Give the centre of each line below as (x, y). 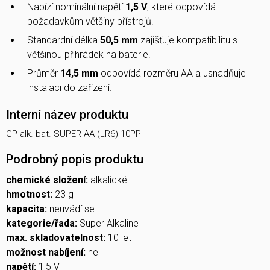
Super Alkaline (109, 224)
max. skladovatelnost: (57, 238)
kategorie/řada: (43, 224)
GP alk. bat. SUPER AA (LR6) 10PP (74, 134)
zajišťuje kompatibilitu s (188, 40)
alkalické (109, 180)
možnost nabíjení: (47, 253)
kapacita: (28, 209)
